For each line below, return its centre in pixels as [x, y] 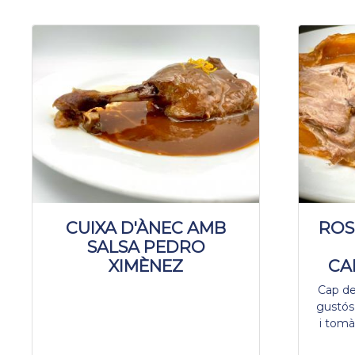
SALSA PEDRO [146, 246]
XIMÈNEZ [146, 265]
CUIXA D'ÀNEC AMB [146, 227]
